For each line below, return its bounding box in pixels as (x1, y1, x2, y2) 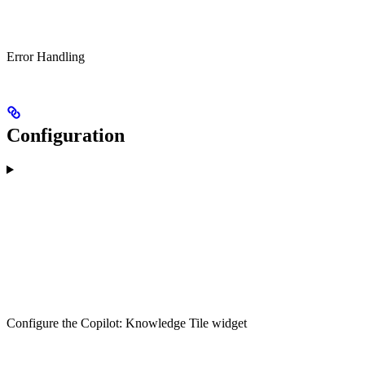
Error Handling (7, 49, 85, 64)
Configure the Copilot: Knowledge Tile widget (7, 315, 247, 330)
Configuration (7, 124, 125, 146)
